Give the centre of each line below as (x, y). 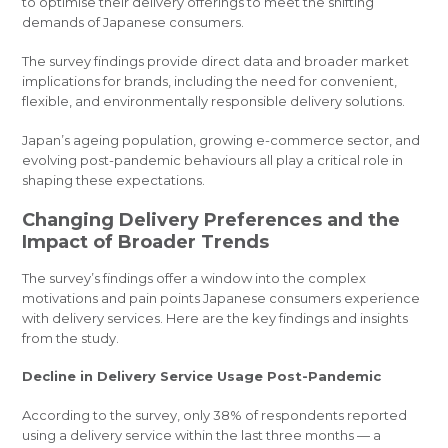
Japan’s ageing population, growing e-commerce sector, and (221, 139)
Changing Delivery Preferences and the (211, 219)
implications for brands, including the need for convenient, (210, 80)
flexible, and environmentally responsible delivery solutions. (215, 100)
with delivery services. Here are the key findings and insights (215, 317)
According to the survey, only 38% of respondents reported (215, 415)
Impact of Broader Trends (146, 241)
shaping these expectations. (115, 179)
